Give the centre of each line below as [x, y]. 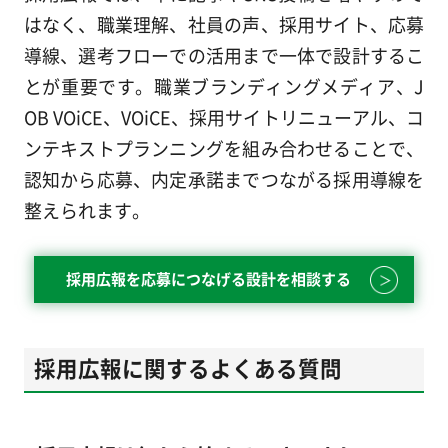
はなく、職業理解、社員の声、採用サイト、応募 [224, 24]
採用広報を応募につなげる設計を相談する [209, 279]
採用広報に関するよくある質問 [187, 367]
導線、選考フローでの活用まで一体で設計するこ [224, 55]
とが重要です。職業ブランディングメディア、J [224, 86]
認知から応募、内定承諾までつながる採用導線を [224, 179]
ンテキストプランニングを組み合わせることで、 [224, 148]
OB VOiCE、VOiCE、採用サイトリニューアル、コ [224, 117]
